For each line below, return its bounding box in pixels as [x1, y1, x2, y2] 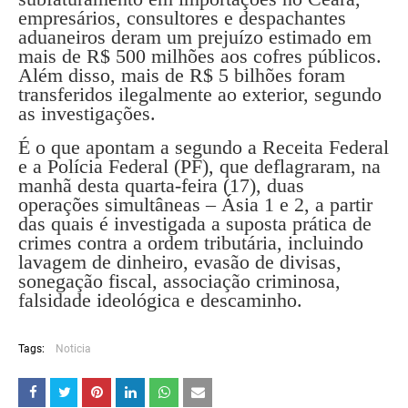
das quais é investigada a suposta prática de [18, 212, 372, 235]
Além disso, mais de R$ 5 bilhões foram [18, 64, 345, 87]
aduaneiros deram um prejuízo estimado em [18, 25, 372, 48]
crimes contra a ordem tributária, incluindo [18, 231, 363, 254]
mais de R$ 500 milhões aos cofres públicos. [18, 45, 382, 67]
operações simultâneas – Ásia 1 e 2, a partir [18, 193, 372, 216]
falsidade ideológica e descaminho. [18, 289, 302, 311]
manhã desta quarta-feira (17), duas [18, 174, 304, 197]
